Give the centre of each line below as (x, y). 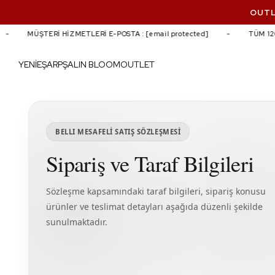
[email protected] (172, 34)
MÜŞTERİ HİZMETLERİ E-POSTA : (81, 34)
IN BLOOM (99, 64)
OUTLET (137, 64)
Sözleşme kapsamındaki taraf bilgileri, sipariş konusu (156, 191)
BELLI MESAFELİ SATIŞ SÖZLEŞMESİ (118, 132)
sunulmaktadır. (77, 222)
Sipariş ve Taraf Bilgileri (150, 163)
